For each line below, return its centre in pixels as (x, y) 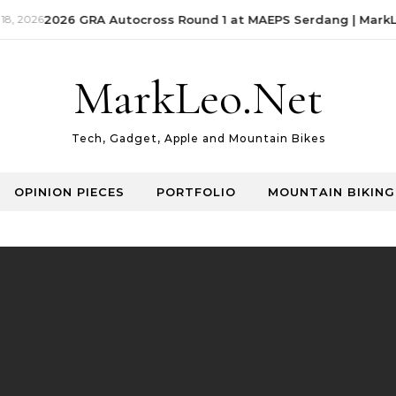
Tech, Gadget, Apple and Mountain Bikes (198, 138)
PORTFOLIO (196, 192)
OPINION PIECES (69, 192)
